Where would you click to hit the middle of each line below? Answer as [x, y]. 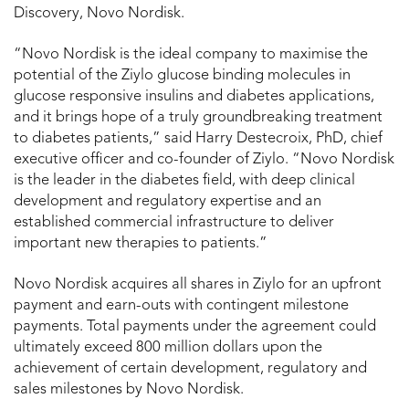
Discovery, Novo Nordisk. [99, 13]
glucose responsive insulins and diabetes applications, [194, 96]
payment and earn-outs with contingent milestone [181, 305]
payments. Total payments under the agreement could [195, 326]
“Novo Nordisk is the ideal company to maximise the [191, 54]
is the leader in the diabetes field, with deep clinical [184, 180]
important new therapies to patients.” [141, 243]
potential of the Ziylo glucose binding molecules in [182, 75]
